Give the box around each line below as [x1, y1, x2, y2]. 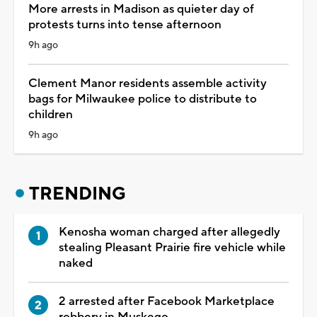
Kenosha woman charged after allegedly [59, 224, 280, 240]
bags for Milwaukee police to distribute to [28, 91, 257, 107]
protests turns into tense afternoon [28, 16, 221, 33]
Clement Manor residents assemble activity [28, 75, 267, 91]
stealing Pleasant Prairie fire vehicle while [59, 239, 286, 255]
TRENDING [29, 182, 126, 205]
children [28, 106, 73, 122]
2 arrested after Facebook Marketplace [59, 293, 275, 309]
